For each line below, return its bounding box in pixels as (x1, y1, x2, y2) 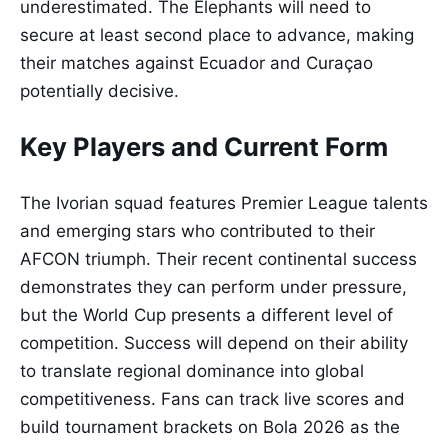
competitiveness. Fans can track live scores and (20, 389, 405, 410)
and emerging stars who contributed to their (20, 221, 375, 242)
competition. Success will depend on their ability (20, 333, 408, 354)
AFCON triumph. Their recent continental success (20, 249, 417, 270)
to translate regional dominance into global (20, 361, 364, 382)
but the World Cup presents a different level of (20, 305, 393, 326)
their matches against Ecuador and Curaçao (20, 53, 373, 74)
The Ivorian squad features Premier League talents (20, 193, 428, 214)
